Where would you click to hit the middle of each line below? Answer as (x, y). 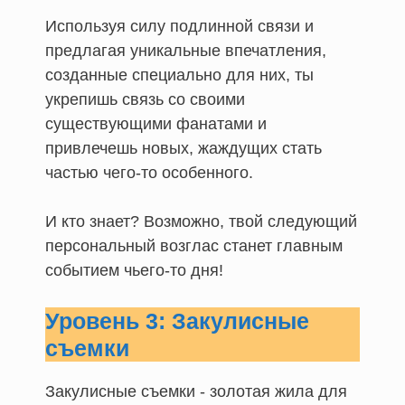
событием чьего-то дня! (134, 270)
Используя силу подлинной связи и (179, 26)
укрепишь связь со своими (145, 99)
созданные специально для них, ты (179, 75)
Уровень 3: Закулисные (177, 320)
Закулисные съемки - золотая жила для (196, 391)
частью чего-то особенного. (149, 172)
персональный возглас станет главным (194, 245)
